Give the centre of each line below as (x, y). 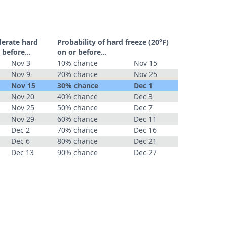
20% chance (78, 74)
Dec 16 (145, 130)
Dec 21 (145, 141)
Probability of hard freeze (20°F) (113, 42)
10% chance (78, 63)
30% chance (78, 85)
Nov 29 (23, 119)
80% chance (78, 141)
